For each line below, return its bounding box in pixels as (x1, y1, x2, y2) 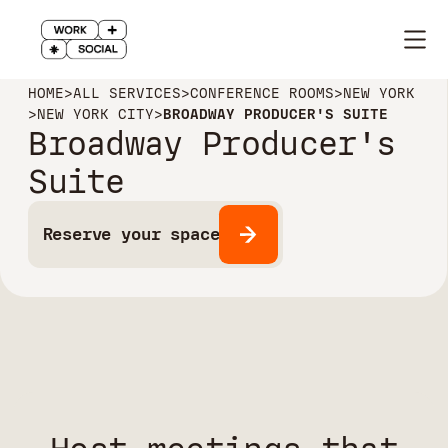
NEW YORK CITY (37, 106, 155, 124)
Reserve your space (42, 223, 220, 245)
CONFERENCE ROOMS (190, 85, 335, 103)
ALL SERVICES (73, 85, 182, 103)
